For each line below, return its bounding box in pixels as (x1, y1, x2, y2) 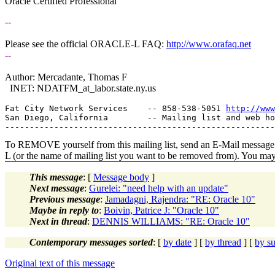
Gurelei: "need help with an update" (89, 182, 228, 193)
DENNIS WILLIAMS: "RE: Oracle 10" (92, 215, 250, 227)
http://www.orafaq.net (166, 38, 251, 49)
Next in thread (29, 215, 87, 227)
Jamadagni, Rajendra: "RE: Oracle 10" (105, 193, 255, 204)
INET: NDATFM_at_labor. (5, 82, 116, 93)
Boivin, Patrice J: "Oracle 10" (104, 204, 219, 215)
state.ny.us (116, 82, 156, 93)
